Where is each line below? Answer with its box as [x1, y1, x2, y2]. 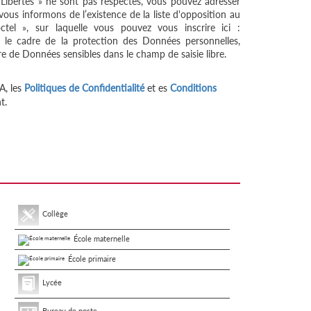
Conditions [170, 82, 217, 94]
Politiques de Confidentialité [24, 82, 144, 94]
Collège [42, 209, 68, 219]
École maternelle [73, 234, 130, 243]
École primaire [67, 253, 116, 263]
